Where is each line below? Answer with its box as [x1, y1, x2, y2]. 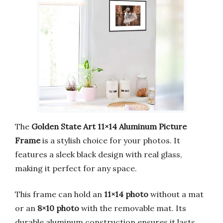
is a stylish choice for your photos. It [40, 135, 180, 145]
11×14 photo [104, 189, 148, 199]
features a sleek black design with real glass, [15, 149, 182, 159]
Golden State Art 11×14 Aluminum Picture [31, 121, 187, 131]
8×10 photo [37, 203, 79, 213]
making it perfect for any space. [15, 163, 137, 173]
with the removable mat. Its [79, 203, 186, 213]
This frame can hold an [15, 189, 104, 199]
